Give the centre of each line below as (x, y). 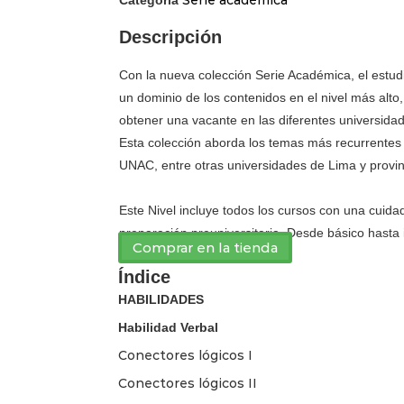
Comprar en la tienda (205, 247)
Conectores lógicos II (188, 383)
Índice (144, 276)
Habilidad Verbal (168, 327)
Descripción (170, 37)
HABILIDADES (161, 299)
